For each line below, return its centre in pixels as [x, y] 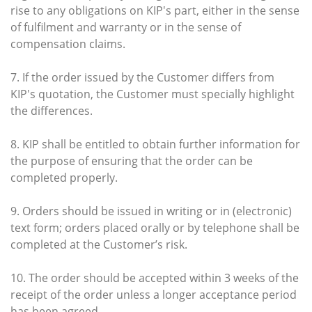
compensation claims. [68, 44]
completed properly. [64, 177]
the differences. [52, 110]
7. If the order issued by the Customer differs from [142, 77]
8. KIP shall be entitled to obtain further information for [155, 144]
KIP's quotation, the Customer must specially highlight [153, 94]
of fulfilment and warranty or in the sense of [126, 27]
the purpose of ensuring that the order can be [132, 161]
